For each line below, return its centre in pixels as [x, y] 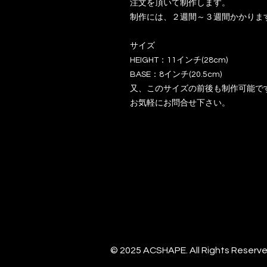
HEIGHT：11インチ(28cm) [179, 60]
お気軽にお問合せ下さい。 [180, 103]
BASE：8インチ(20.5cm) [176, 74]
